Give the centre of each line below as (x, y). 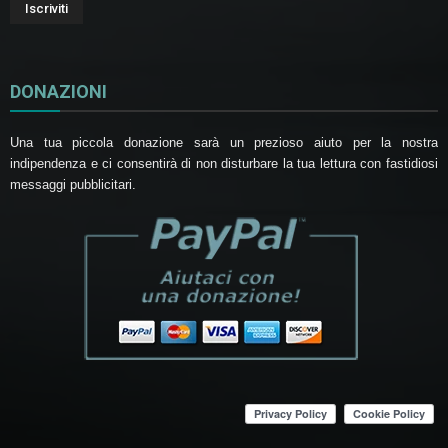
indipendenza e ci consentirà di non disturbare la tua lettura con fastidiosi (224, 163)
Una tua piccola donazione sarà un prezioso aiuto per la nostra (224, 142)
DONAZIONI (58, 91)
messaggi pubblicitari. (73, 184)
